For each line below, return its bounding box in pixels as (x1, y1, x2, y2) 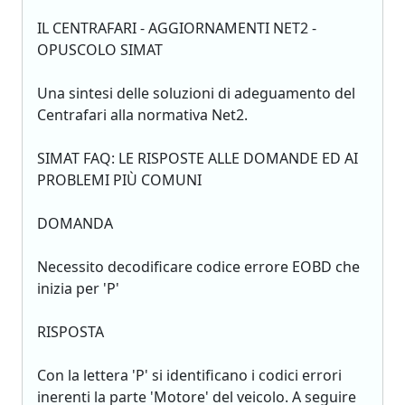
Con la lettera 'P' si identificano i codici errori (37, 365, 342, 385)
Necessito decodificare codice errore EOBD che (37, 257, 360, 277)
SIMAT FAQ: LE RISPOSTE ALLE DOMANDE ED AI (37, 148, 358, 168)
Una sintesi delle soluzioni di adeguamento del (37, 83, 355, 103)
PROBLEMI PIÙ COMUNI (37, 170, 202, 190)
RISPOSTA (37, 322, 104, 342)
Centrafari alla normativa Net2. (37, 105, 248, 125)
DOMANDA (37, 213, 113, 233)
